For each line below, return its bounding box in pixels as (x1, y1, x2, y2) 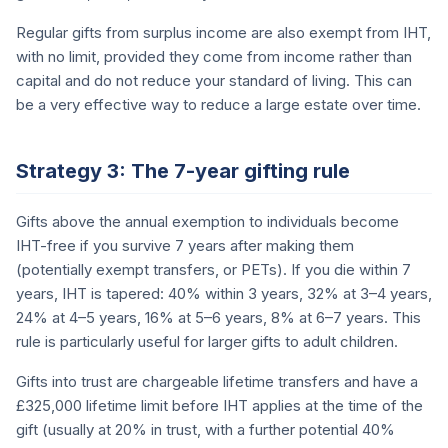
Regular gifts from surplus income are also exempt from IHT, (16, 23, 431, 42)
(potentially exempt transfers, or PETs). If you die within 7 (16, 260, 411, 279)
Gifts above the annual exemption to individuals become (16, 212, 399, 231)
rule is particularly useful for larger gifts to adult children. (16, 332, 398, 351)
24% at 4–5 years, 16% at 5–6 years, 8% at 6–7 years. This (16, 308, 421, 327)
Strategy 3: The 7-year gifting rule (16, 159, 350, 183)
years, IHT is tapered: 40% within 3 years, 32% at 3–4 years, (16, 284, 432, 303)
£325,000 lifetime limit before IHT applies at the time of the (16, 396, 423, 415)
